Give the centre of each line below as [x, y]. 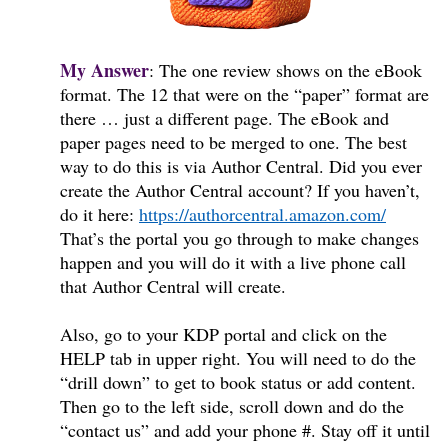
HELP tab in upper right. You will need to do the [238, 358]
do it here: [99, 214]
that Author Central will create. [173, 286]
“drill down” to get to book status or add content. [238, 382]
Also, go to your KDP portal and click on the [223, 334]
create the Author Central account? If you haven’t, [240, 190]
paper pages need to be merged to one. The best [233, 142]
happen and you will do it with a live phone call [233, 262]
